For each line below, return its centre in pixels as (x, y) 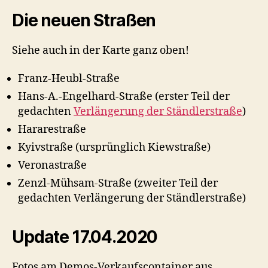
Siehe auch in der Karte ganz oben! (100, 50)
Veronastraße (52, 166)
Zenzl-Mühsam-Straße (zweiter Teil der (118, 184)
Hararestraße (52, 130)
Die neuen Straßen (84, 20)
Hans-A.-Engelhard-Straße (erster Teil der (124, 97)
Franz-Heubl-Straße (69, 79)
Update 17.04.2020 (85, 237)
